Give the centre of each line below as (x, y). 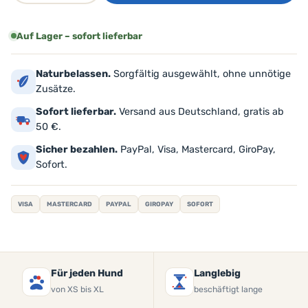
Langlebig (217, 273)
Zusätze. (56, 89)
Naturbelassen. (73, 74)
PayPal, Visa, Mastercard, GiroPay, (197, 150)
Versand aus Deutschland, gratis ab (200, 112)
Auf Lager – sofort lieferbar (79, 36)
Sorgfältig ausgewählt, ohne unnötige (201, 74)
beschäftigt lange (228, 289)
